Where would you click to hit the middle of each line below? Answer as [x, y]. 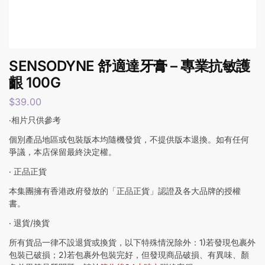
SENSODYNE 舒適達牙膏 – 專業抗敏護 [130, 66]
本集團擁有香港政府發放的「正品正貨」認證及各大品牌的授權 [125, 190]
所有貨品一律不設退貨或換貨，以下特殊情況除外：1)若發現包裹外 [132, 242]
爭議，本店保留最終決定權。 [63, 151]
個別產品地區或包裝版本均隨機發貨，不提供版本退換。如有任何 [129, 139]
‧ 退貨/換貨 [29, 222]
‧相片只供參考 [35, 119]
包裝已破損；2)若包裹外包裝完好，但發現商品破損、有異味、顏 [129, 254]
